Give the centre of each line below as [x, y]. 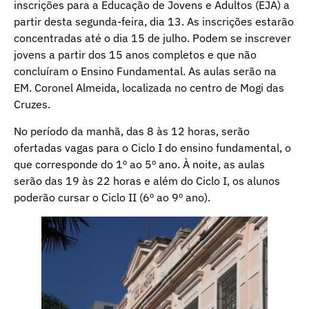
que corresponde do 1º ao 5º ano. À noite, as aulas [139, 164]
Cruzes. [32, 104]
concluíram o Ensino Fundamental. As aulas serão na [145, 71]
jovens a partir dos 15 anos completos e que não [135, 55]
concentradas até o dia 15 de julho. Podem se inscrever [152, 38]
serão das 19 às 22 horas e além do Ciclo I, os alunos [147, 180]
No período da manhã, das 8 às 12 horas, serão [132, 131]
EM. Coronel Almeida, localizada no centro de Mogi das [149, 88]
